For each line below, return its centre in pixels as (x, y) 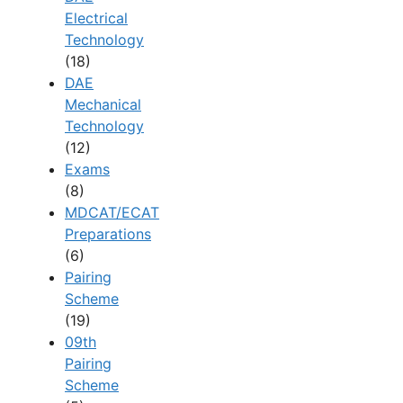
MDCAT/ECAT (112, 213)
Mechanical (103, 105)
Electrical (96, 18)
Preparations (108, 234)
